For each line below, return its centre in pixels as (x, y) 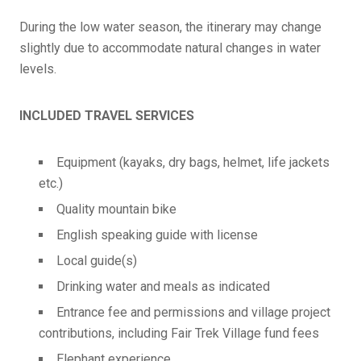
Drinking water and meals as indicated (163, 286)
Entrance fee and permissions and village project (193, 312)
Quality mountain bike (116, 209)
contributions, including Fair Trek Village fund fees (179, 333)
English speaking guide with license (157, 234)
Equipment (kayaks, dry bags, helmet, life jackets (193, 162)
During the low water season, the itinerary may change (170, 27)
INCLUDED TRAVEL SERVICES (107, 115)
